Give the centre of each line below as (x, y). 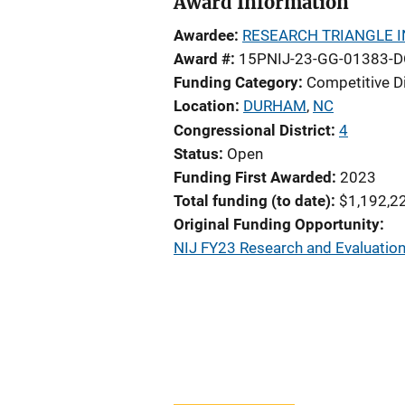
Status (196, 154)
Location (204, 106)
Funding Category (236, 82)
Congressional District (252, 130)
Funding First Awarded (253, 177)
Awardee (204, 35)
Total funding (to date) (252, 201)
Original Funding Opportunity (277, 224)
